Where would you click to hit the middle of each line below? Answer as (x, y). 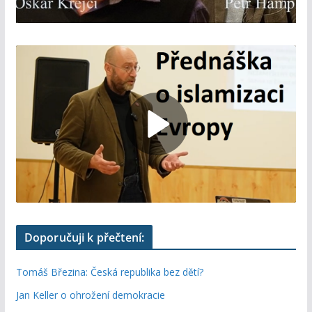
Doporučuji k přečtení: (84, 237)
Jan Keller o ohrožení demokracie (90, 295)
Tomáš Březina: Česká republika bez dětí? (109, 272)
